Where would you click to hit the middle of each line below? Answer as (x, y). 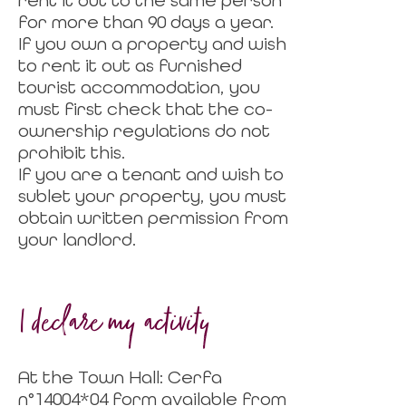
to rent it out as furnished (130, 65)
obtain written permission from (153, 217)
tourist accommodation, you (139, 87)
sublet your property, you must (152, 196)
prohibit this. (72, 152)
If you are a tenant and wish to (151, 174)
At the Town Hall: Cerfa (120, 377)
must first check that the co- (145, 109)
